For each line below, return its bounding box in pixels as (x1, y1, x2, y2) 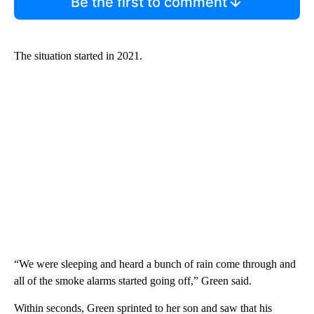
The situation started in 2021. (14, 50, 142, 62)
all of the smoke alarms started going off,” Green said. (14, 275, 252, 287)
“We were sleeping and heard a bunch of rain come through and (14, 258, 296, 271)
